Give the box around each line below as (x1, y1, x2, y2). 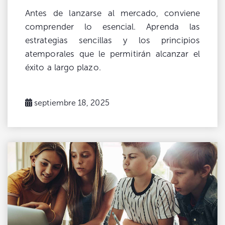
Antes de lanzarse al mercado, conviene (25, 8, 200, 18)
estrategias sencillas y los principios (25, 35, 200, 45)
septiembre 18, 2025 (34, 98, 109, 107)
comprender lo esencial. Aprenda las (25, 22, 200, 32)
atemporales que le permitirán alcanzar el (25, 49, 200, 59)
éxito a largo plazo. (25, 62, 101, 72)
